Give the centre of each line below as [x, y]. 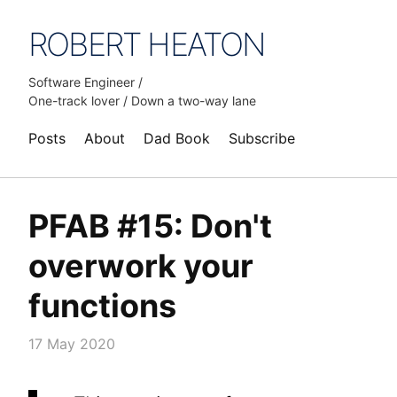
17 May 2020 [72, 344]
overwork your [141, 266]
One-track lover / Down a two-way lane [142, 101]
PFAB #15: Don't [150, 226]
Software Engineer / [86, 82]
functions [102, 306]
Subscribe [262, 138]
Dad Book [177, 138]
